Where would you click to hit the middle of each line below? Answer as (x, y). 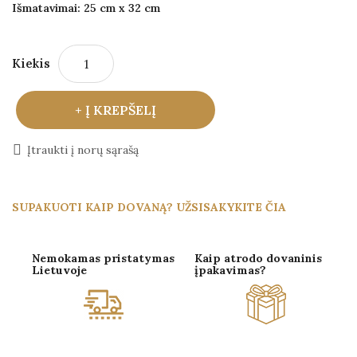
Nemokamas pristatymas (103, 258)
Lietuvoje (59, 270)
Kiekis (31, 63)
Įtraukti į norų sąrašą (83, 149)
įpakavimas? (230, 270)
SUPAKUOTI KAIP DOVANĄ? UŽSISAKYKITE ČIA (149, 207)
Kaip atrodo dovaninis (258, 258)
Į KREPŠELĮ (121, 110)
